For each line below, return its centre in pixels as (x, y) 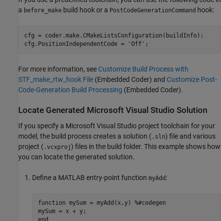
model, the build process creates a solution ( (85, 136)
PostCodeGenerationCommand (153, 11)
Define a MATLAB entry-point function (90, 177)
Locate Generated (53, 110)
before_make (43, 11)
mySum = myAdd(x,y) (100, 203)
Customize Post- (192, 80)
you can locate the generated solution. (76, 157)
